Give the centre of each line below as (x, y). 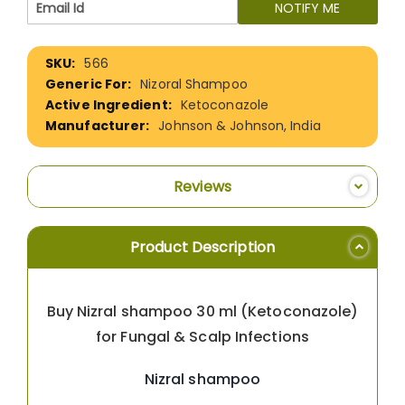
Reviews (202, 186)
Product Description (202, 247)
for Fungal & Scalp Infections (202, 336)
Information (55, 69)
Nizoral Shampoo (194, 84)
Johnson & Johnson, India (240, 125)
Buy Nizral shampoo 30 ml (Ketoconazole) (202, 311)
